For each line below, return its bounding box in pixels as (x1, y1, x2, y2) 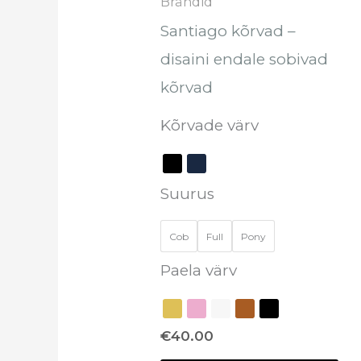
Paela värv (160, 261, 237, 280)
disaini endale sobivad (160, 49, 328, 68)
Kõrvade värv (160, 116, 259, 135)
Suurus (160, 185, 214, 204)
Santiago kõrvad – (160, 21, 296, 40)
